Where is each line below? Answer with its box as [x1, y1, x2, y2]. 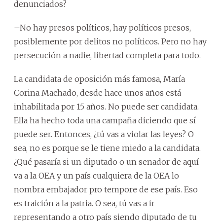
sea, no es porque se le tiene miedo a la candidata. [14, 143, 201, 153]
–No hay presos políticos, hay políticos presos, [14, 22, 191, 33]
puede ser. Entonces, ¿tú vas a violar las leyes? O [14, 129, 194, 139]
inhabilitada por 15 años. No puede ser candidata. [14, 101, 199, 111]
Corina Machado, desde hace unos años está [14, 87, 181, 98]
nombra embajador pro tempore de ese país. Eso [14, 184, 198, 194]
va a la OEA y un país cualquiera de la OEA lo [14, 170, 179, 181]
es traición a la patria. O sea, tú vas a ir [14, 198, 155, 208]
